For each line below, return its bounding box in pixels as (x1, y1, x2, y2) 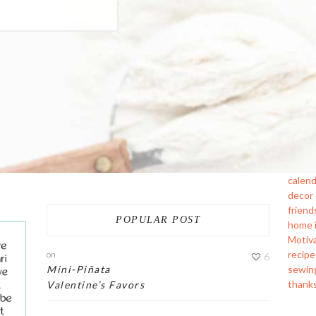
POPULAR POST (116, 214, 200, 225)
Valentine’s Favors (47, 279, 145, 291)
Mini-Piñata (47, 263, 111, 276)
